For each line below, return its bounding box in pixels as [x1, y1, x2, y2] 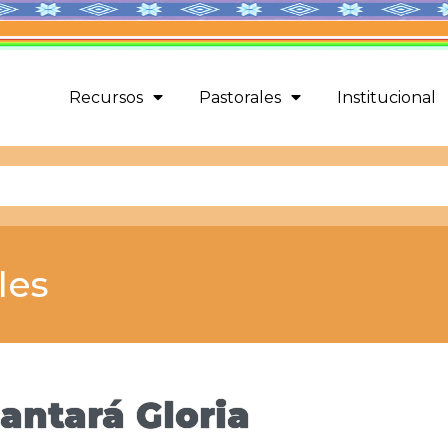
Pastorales [198, 88, 281, 108]
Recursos [68, 88, 143, 108]
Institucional [336, 88, 436, 108]
